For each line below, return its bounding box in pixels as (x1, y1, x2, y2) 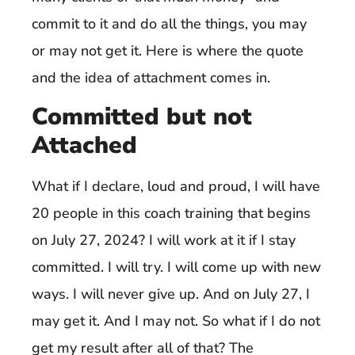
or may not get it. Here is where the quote (32, 41, 303, 61)
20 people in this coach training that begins (32, 203, 311, 223)
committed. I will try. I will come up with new (32, 257, 321, 277)
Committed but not (32, 100, 252, 133)
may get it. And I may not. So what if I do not (32, 311, 320, 330)
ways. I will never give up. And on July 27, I (32, 284, 310, 303)
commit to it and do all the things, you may (32, 14, 307, 34)
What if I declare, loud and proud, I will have (32, 176, 320, 196)
